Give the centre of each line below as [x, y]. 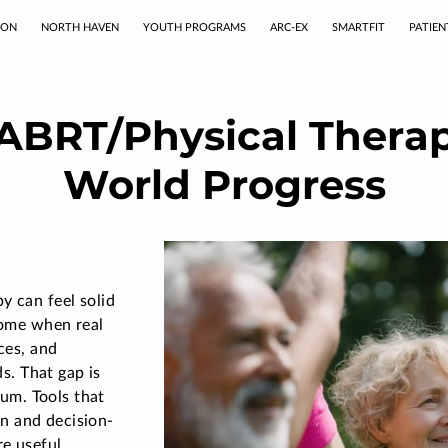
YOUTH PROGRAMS [194, 27]
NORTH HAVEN [80, 27]
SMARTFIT [358, 27]
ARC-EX [289, 27]
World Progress [224, 184]
